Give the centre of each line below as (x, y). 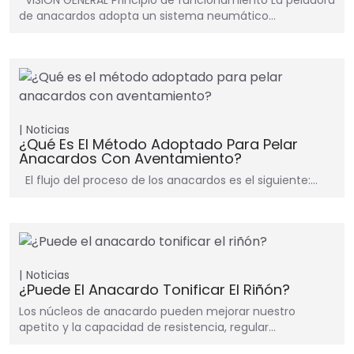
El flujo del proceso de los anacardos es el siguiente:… (168, 181)
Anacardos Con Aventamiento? (130, 159)
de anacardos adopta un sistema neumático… (147, 16)
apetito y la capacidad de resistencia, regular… (147, 328)
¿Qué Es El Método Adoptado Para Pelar (158, 145)
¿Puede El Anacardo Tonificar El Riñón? (154, 290)
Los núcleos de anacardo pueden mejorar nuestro (157, 312)
